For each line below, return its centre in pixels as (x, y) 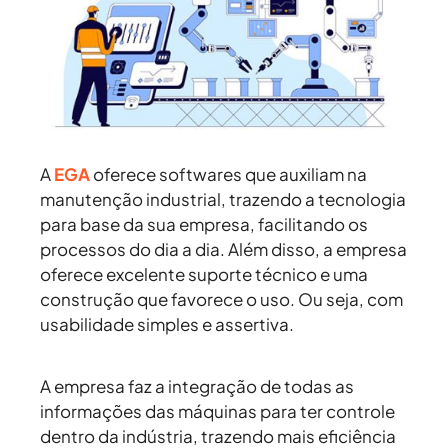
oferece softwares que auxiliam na (228, 174)
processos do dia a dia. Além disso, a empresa (223, 249)
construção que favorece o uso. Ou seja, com (221, 299)
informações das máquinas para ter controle (217, 411)
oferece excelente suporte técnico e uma (204, 274)
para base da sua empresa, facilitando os (204, 224)
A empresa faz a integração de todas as (197, 386)
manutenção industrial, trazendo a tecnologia (223, 199)
